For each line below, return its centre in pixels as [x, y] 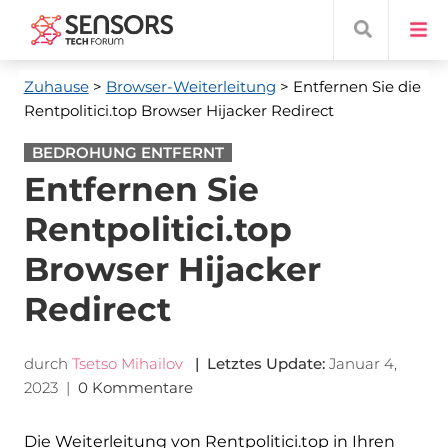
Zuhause [56, 86]
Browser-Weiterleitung [190, 86]
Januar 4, [362, 363]
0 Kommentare [137, 387]
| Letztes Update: [255, 363]
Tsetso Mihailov [127, 363]
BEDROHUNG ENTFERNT [127, 152]
